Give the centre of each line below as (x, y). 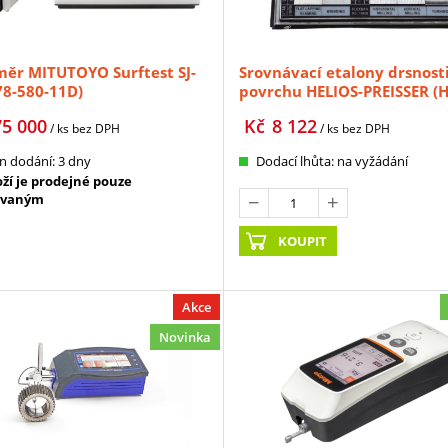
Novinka (184, 337)
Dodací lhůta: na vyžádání (331, 161)
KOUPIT (303, 241)
